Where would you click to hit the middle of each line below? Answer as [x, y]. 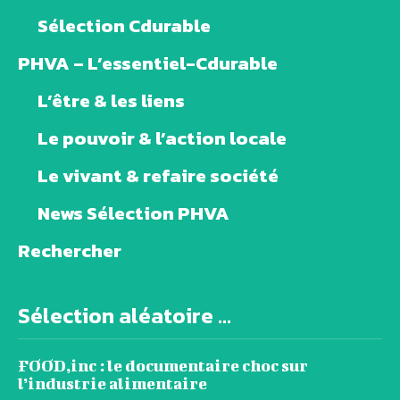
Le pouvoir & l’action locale [162, 138]
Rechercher [70, 251]
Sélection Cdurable [124, 26]
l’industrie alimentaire [112, 384]
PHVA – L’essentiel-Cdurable [148, 63]
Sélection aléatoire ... [125, 316]
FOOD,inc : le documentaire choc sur [163, 366]
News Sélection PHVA [133, 213]
